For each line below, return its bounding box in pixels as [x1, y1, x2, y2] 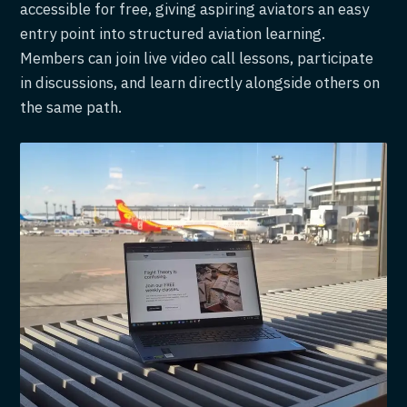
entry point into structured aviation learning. [20, 24, 326, 45]
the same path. [20, 97, 123, 118]
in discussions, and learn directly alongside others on [20, 73, 381, 94]
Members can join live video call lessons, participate [20, 48, 374, 69]
